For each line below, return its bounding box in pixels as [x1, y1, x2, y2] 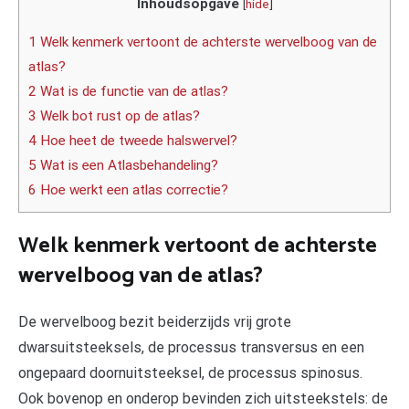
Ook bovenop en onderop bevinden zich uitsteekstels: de [18, 389, 388, 407]
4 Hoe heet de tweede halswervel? [28, 132, 237, 150]
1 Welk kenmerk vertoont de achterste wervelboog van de [28, 34, 377, 51]
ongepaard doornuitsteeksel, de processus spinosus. [18, 363, 362, 382]
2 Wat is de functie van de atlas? [28, 83, 228, 100]
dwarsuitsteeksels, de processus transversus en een [18, 338, 364, 356]
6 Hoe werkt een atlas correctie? [28, 182, 228, 199]
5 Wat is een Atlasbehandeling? [28, 157, 218, 174]
